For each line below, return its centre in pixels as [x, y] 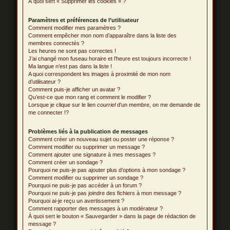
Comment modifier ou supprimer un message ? [87, 147]
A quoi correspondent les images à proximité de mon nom [100, 74]
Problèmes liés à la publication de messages [88, 131]
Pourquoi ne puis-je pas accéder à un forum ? [85, 185]
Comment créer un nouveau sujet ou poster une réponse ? [101, 139]
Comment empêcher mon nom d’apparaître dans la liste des [103, 35]
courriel [107, 105]
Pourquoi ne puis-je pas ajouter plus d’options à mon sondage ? [107, 170]
